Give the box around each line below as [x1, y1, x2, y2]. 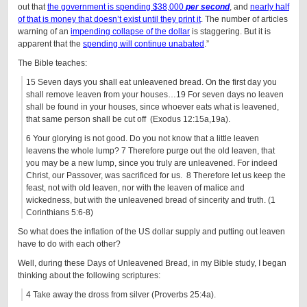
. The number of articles [201, 14, 288, 24]
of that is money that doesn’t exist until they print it [18, 14, 201, 24]
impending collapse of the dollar [71, 27, 190, 36]
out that [18, 2, 47, 12]
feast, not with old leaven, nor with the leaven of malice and [26, 183, 245, 193]
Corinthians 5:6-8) [26, 208, 93, 217]
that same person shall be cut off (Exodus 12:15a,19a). [26, 114, 230, 124]
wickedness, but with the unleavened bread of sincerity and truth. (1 [26, 195, 275, 205]
